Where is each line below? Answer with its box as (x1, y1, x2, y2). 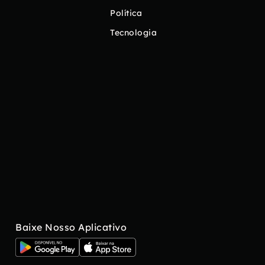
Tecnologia (110, 27, 157, 38)
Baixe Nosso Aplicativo (15, 221, 127, 234)
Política (110, 8, 142, 19)
